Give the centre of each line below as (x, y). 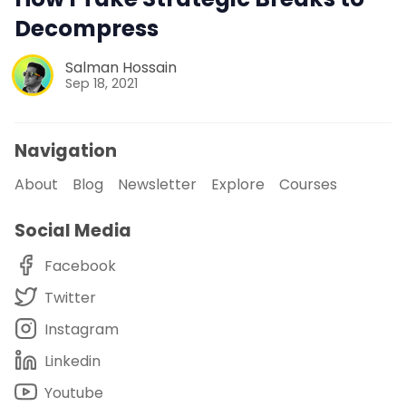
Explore (238, 185)
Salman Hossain (121, 67)
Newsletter (157, 185)
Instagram (82, 329)
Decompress (87, 28)
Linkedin (72, 361)
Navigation (66, 150)
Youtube (74, 392)
